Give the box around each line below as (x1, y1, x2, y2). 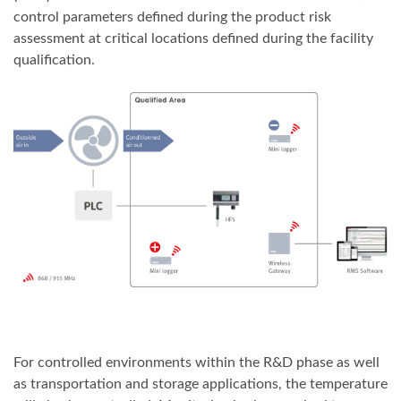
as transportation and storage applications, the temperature (13, 376, 388, 391)
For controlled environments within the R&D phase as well (13, 354, 380, 370)
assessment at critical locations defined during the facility (13, 31, 373, 47)
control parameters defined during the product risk (13, 10, 331, 25)
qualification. (13, 53, 95, 68)
